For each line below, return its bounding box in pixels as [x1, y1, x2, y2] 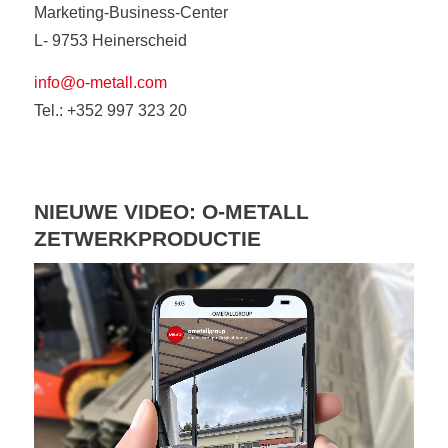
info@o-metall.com [33, 73, 167, 91]
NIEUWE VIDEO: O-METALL [33, 200, 309, 224]
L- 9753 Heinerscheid [33, 31, 187, 49]
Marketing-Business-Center [33, 3, 228, 21]
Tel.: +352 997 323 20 [33, 101, 187, 119]
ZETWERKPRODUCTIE [33, 227, 261, 251]
